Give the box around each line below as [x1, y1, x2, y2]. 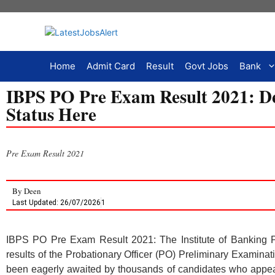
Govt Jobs [185, 60, 228, 72]
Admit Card [87, 60, 135, 72]
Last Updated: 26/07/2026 [12, 198, 101, 207]
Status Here [6, 101, 96, 127]
